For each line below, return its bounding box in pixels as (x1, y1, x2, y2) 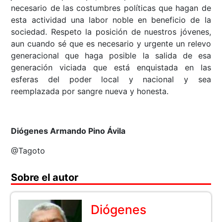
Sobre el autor (11, 171, 79, 184)
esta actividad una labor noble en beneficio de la (11, 15, 211, 25)
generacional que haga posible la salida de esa (11, 51, 211, 61)
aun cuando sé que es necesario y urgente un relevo (11, 39, 211, 49)
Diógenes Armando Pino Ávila (11, 126, 126, 136)
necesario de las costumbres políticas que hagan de (11, 3, 211, 13)
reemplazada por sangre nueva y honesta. (11, 86, 169, 97)
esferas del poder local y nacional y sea (11, 74, 211, 85)
